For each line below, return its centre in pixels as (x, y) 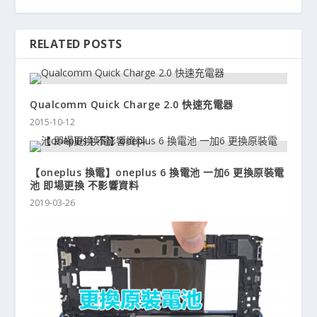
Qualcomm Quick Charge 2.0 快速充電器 (132, 105)
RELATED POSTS (76, 44)
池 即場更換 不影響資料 (85, 185)
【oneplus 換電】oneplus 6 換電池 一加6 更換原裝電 (157, 173)
